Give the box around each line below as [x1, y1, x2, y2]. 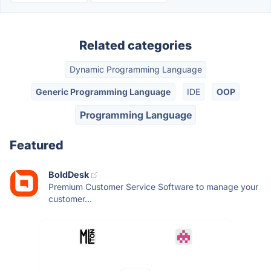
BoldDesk [48, 169, 89, 180]
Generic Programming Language [36, 86, 171, 97]
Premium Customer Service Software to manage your [48, 181, 258, 192]
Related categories [79, 38, 192, 53]
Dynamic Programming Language [69, 64, 202, 75]
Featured [10, 138, 64, 153]
